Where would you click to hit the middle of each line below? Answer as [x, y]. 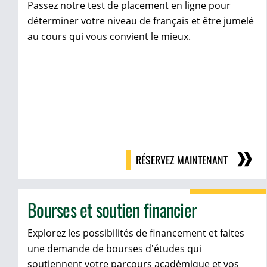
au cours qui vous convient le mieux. [109, 37]
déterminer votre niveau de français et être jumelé [141, 21]
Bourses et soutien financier [112, 210]
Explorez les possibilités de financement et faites [136, 233]
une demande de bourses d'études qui [114, 249]
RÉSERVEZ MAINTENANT [182, 160]
